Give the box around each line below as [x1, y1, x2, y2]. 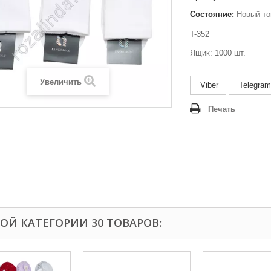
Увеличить [39, 77, 82, 87]
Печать [208, 105, 235, 114]
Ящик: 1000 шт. [190, 48, 246, 57]
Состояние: [190, 10, 234, 19]
